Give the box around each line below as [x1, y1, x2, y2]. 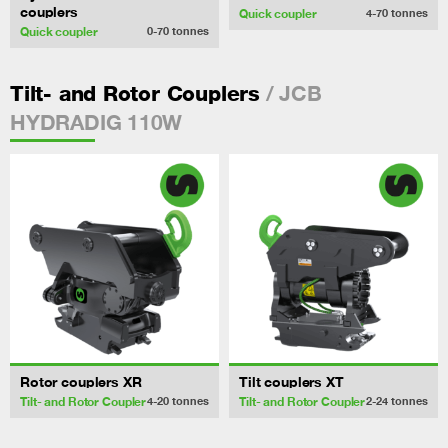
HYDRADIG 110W [10, 108, 183, 135]
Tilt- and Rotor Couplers [10, 80, 260, 106]
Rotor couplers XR [20, 372, 142, 390]
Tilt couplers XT [239, 372, 344, 390]
